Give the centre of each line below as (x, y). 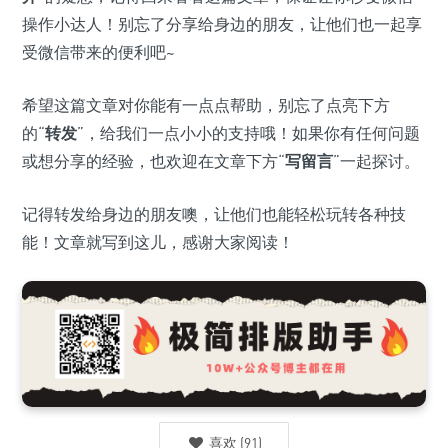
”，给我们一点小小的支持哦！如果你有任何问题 (248, 132)
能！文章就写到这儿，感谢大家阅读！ (158, 241)
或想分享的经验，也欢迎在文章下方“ (153, 160)
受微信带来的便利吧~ (98, 51)
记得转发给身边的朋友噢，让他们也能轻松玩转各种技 (214, 213)
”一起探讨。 (376, 160)
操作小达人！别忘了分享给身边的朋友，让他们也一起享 (222, 23)
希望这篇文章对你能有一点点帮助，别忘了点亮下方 (206, 104)
